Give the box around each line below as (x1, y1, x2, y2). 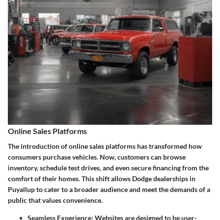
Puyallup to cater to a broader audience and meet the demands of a (8, 185, 210, 194)
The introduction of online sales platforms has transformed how (8, 142, 202, 151)
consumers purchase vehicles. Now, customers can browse (8, 153, 186, 162)
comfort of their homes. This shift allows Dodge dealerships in (8, 174, 195, 183)
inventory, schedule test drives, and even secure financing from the (8, 164, 209, 172)
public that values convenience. (8, 196, 103, 205)
